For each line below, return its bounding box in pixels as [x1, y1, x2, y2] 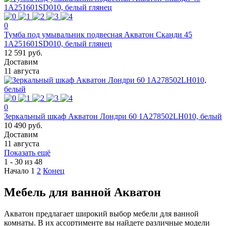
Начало [4, 166, 29, 175]
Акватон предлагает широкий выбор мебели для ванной [4, 209, 199, 218]
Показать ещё [4, 148, 50, 157]
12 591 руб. [4, 48, 42, 57]
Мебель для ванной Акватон [4, 185, 161, 199]
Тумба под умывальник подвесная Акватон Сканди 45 [4, 30, 192, 39]
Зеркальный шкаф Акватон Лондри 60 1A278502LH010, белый [4, 111, 222, 121]
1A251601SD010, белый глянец [4, 39, 112, 48]
